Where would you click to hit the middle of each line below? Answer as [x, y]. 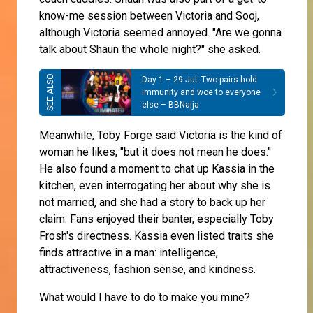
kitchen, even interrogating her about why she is [155, 185]
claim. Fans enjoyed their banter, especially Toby [156, 219]
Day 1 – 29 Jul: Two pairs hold [199, 80]
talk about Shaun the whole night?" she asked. [151, 49]
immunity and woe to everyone [201, 93]
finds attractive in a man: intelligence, [129, 252]
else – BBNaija [170, 105]
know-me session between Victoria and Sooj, [149, 15]
